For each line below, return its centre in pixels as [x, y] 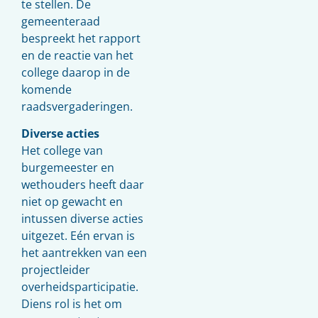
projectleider [56, 270]
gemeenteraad [61, 21]
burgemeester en [68, 168]
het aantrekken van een [84, 253]
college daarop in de [76, 72]
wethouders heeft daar [83, 185]
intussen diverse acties [82, 219]
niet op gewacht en [72, 202]
